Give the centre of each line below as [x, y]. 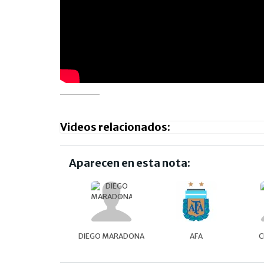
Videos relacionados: [115, 127]
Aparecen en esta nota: [130, 163]
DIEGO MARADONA [111, 236]
